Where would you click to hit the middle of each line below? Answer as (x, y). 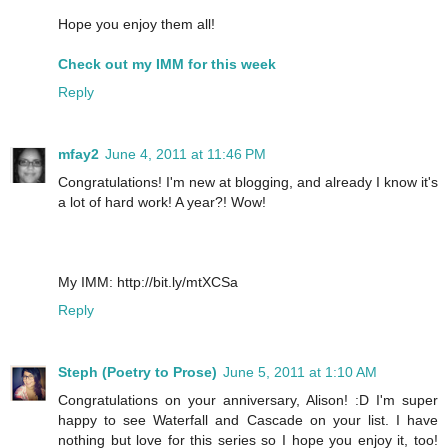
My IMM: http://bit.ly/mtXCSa (148, 281)
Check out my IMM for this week (167, 63)
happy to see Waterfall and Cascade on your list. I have (248, 419)
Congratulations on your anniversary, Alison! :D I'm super (248, 399)
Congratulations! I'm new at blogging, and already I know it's (248, 181)
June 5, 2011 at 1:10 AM (300, 371)
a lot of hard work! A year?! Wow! (162, 201)
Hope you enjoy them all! (136, 23)
